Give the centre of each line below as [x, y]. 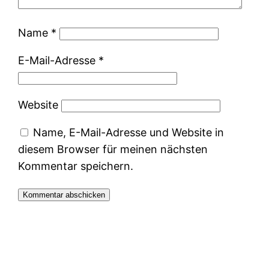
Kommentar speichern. [76, 166]
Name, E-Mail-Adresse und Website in [129, 133]
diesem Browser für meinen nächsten [113, 150]
